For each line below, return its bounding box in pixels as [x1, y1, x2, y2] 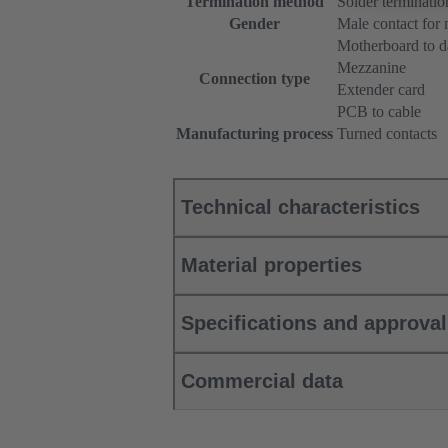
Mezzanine [337, 59, 406, 77]
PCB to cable [337, 103, 421, 121]
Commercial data [181, 370, 343, 393]
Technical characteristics [181, 196, 420, 219]
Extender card [337, 81, 425, 99]
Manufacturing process [176, 125, 333, 143]
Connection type [199, 70, 310, 88]
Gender [229, 15, 280, 33]
